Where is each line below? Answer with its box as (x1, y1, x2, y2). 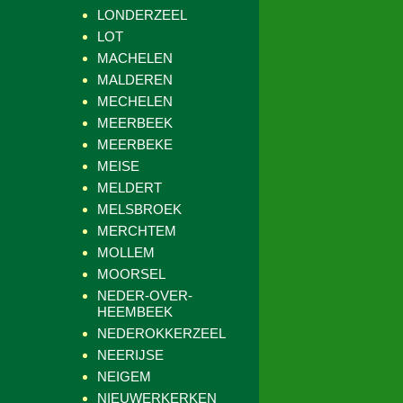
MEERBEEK (97, 115, 173, 130)
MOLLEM (97, 245, 155, 260)
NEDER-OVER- (97, 288, 193, 303)
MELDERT (97, 180, 162, 195)
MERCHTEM (97, 223, 176, 238)
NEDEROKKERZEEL (97, 326, 226, 341)
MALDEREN (97, 72, 173, 87)
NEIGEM (97, 369, 151, 384)
